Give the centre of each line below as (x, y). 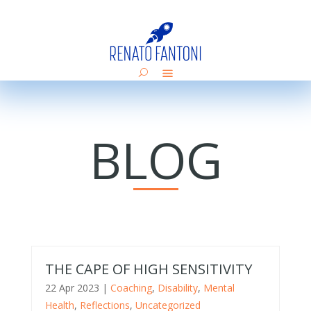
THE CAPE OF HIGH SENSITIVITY (148, 269)
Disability (177, 288)
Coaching (131, 288)
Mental (219, 288)
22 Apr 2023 (72, 288)
